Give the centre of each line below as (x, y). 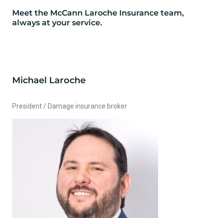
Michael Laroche (49, 80)
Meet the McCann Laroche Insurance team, (98, 13)
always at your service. (57, 22)
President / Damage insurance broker (70, 106)
